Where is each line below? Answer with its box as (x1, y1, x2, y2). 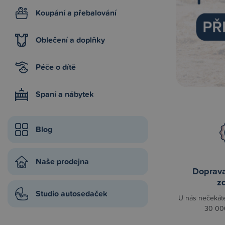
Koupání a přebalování (36, 7, 117, 19)
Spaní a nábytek (36, 88, 94, 100)
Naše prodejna (36, 156, 89, 167)
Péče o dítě (36, 61, 76, 73)
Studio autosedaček (36, 188, 107, 199)
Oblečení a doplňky (36, 34, 105, 46)
